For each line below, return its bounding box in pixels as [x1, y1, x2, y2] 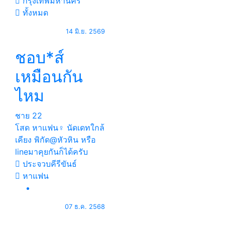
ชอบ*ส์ [15, 48, 64, 67]
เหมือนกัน [15, 67, 83, 86]
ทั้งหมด [20, 8, 48, 18]
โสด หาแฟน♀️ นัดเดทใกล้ [15, 123, 104, 133]
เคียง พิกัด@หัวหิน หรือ [15, 135, 96, 145]
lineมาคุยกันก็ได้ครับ [15, 147, 88, 157]
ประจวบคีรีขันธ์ [20, 159, 77, 169]
